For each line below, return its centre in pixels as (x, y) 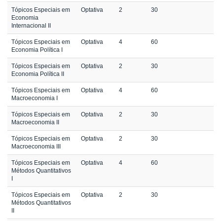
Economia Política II (38, 74)
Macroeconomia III (36, 147)
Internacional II (31, 26)
